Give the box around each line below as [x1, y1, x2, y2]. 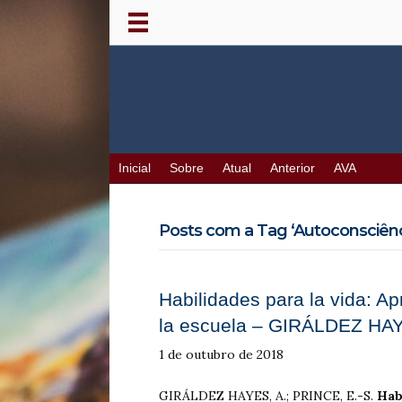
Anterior [270, 162, 315, 176]
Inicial [118, 162, 151, 176]
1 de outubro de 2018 [159, 346, 284, 363]
